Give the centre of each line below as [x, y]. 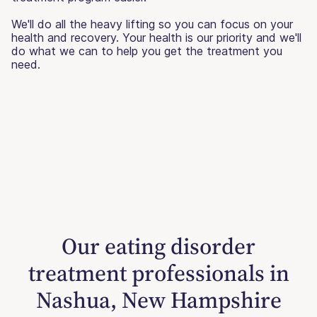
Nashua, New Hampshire [158, 300]
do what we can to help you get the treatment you [147, 51]
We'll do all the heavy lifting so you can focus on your [152, 24]
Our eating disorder [158, 246]
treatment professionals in [158, 273]
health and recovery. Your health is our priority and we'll [156, 37]
